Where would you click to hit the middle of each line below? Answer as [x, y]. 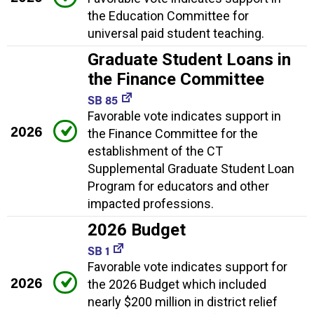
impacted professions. [151, 204]
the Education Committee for [168, 16]
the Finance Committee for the [173, 134]
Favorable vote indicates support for [187, 267]
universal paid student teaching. [176, 34]
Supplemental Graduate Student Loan [191, 169]
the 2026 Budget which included [177, 285]
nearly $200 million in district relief [183, 302]
